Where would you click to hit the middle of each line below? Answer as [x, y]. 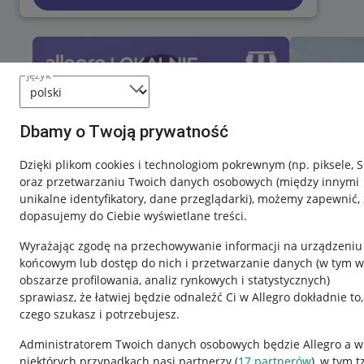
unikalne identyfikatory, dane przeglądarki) [136, 199]
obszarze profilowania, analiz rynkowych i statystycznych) [175, 280]
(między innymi [318, 182]
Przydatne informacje [99, 326]
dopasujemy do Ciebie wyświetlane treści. [133, 216]
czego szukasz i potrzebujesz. [100, 314]
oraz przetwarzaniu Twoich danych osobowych [148, 182]
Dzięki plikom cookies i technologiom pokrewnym [154, 165]
